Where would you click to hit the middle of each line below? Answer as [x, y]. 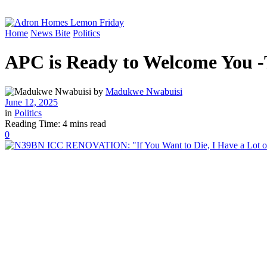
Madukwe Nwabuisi [144, 91]
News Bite [50, 33]
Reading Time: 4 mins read [55, 123]
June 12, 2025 [31, 102]
